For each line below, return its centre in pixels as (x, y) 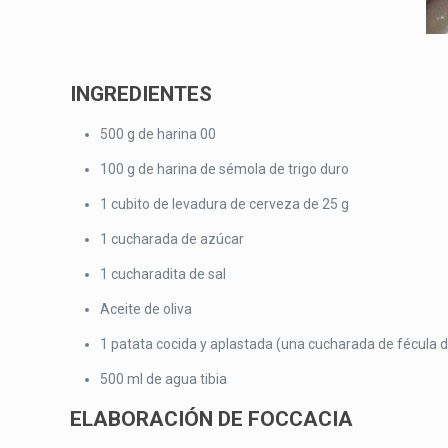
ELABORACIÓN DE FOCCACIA (212, 419)
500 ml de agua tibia (164, 379)
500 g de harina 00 (158, 134)
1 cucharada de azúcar (172, 239)
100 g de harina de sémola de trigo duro (225, 169)
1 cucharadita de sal (163, 274)
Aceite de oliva (146, 309)
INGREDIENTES (141, 94)
